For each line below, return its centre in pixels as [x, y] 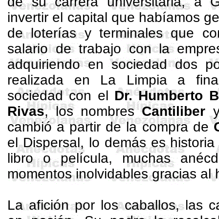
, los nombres [93, 111]
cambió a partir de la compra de [110, 127]
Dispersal [52, 142]
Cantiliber [174, 111]
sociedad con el [61, 96]
